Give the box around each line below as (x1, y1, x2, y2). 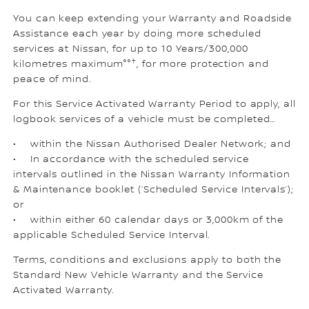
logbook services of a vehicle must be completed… (13, 114, 277, 126)
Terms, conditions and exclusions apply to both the (13, 255, 282, 266)
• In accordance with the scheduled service (13, 154, 249, 166)
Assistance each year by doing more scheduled (13, 28, 261, 40)
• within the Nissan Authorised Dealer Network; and (13, 139, 291, 150)
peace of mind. (13, 74, 92, 86)
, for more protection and (137, 59, 269, 70)
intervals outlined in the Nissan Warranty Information (13, 169, 290, 181)
